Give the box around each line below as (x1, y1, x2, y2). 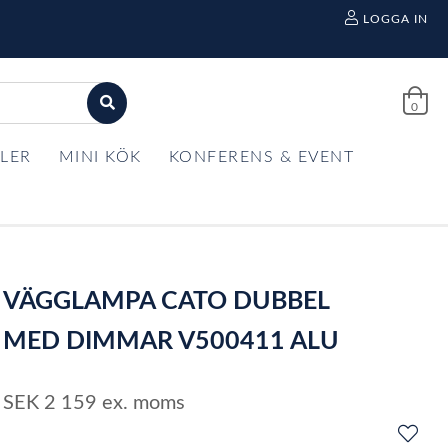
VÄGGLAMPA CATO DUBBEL (3, 289, 330, 314)
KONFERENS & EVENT (168, 149, 354, 165)
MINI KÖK (58, 149, 142, 165)
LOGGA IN (362, 13, 428, 25)
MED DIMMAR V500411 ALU (3, 329, 340, 354)
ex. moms (102, 393, 186, 413)
